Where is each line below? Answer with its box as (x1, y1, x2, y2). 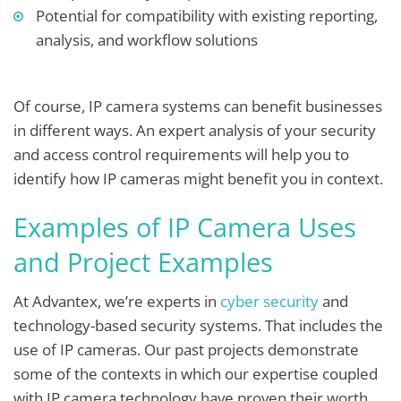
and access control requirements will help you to (13, 144, 349, 166)
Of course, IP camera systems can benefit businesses (13, 96, 382, 117)
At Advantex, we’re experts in (13, 291, 220, 312)
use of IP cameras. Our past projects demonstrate (13, 339, 359, 361)
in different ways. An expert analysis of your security (13, 120, 376, 141)
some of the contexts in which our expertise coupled (13, 363, 378, 385)
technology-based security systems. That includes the (13, 315, 383, 337)
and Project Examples (13, 243, 273, 279)
